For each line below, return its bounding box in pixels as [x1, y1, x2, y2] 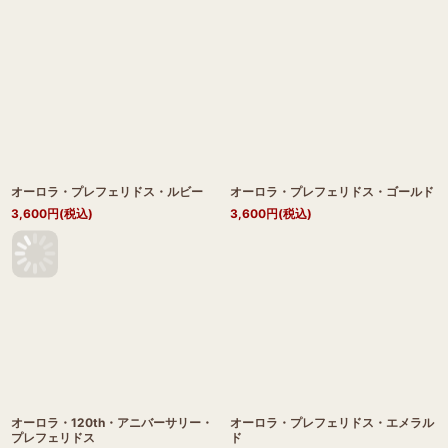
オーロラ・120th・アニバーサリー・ [11, 415, 213, 431]
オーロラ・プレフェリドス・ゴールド [230, 184, 434, 200]
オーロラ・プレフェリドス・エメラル [230, 415, 434, 431]
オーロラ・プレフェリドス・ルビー [11, 184, 203, 200]
